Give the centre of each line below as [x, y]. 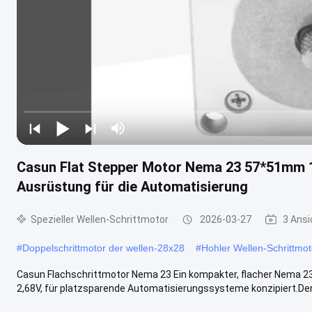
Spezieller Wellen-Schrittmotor [100, 219]
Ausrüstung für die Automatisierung [132, 186]
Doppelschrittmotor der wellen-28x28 [103, 248]
